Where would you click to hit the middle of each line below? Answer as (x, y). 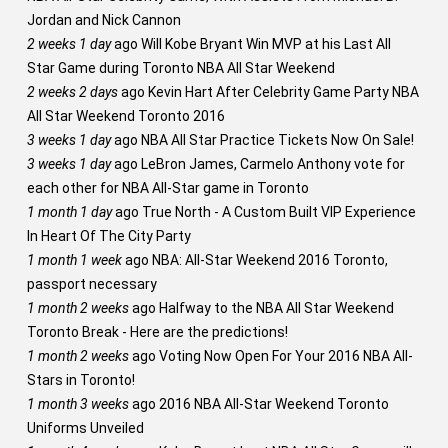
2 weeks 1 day (68, 44)
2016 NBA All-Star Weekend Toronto (272, 404)
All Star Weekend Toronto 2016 (125, 116)
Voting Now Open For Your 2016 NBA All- (284, 356)
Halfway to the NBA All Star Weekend (274, 308)
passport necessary (91, 284)
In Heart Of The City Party (108, 236)
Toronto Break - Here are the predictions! (157, 332)
